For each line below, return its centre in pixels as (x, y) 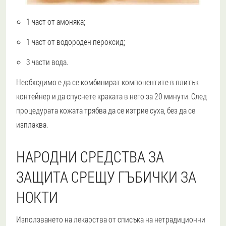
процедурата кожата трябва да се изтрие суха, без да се (106, 110)
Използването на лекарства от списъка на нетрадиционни (111, 219)
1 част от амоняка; (56, 22)
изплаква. (32, 125)
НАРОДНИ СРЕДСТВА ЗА (90, 157)
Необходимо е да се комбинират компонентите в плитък (107, 82)
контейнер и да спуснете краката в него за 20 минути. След (111, 96)
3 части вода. (47, 62)
